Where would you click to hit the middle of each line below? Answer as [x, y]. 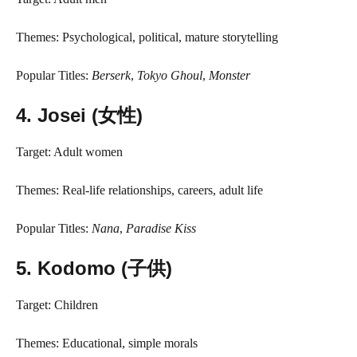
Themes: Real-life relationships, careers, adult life [139, 190]
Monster [229, 75]
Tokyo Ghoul [170, 75]
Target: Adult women [69, 152]
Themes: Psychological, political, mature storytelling [147, 37]
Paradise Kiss [161, 228]
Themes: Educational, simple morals [107, 343]
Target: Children [57, 305]
